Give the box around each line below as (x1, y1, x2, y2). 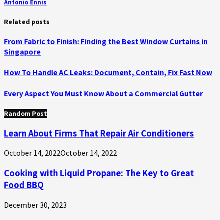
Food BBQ (4, 178, 44, 191)
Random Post (4, 109, 47, 118)
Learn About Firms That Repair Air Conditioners (4, 127, 194, 139)
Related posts (4, 17, 50, 26)
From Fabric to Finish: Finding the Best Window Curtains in (4, 36, 208, 47)
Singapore (4, 46, 41, 57)
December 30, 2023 (4, 199, 67, 210)
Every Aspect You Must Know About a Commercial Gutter (4, 88, 203, 99)
